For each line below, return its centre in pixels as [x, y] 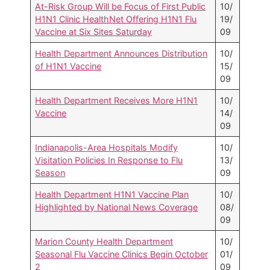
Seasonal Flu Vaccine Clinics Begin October [122, 254]
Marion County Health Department [104, 242]
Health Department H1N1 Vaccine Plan [112, 195]
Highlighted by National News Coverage [117, 207]
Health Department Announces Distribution [121, 54]
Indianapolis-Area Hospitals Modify [107, 148]
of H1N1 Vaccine [68, 66]
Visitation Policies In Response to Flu [109, 160]
